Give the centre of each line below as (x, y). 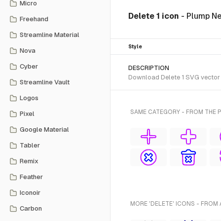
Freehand (34, 19)
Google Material (44, 129)
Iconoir (30, 193)
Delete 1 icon (155, 16)
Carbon (31, 208)
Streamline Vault (45, 82)
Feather (31, 177)
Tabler (30, 145)
